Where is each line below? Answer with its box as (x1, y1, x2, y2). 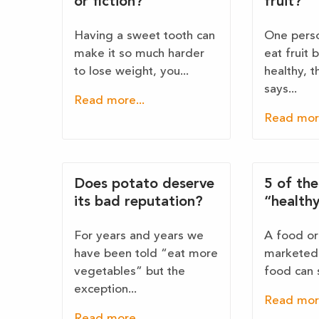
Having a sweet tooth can (74, 30, 215, 43)
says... (263, 83, 297, 96)
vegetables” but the (74, 266, 185, 278)
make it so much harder (74, 48, 204, 61)
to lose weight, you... (74, 66, 189, 78)
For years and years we (74, 230, 204, 243)
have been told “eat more (74, 248, 218, 261)
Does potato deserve (74, 177, 214, 192)
